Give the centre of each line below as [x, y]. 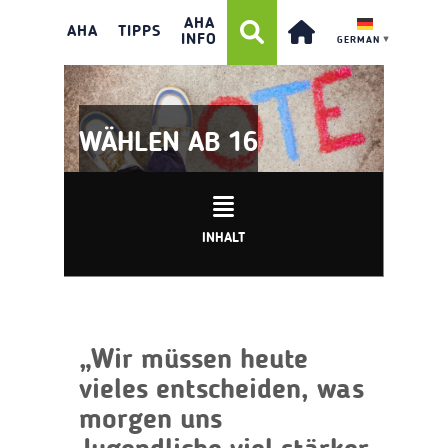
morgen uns [150, 420]
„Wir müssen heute [193, 360]
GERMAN [358, 40]
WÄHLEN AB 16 [168, 143]
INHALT [223, 237]
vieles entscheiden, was [221, 390]
